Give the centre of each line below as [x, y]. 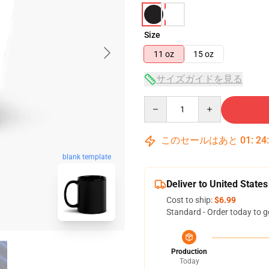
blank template [86, 158]
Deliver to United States [217, 184]
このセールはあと [199, 140]
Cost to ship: [190, 200]
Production [189, 252]
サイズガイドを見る [199, 79]
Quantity [160, 101]
